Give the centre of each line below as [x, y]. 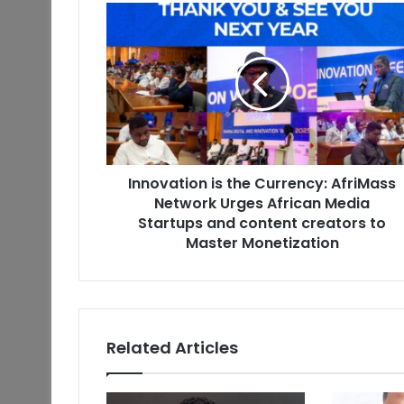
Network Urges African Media [262, 204]
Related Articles [172, 348]
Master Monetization [262, 243]
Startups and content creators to [262, 224]
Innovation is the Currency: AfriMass [262, 184]
